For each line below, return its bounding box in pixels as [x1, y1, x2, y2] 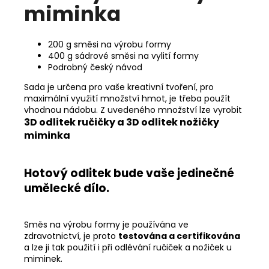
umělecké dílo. [24, 180, 109, 197]
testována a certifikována [118, 230, 240, 243]
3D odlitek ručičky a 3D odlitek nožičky [24, 115, 219, 130]
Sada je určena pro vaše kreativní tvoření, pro [24, 81, 214, 94]
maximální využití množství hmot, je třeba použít [24, 92, 231, 105]
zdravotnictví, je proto [24, 230, 118, 243]
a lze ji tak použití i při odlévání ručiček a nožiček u [24, 241, 232, 254]
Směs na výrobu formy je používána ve [24, 219, 189, 231]
